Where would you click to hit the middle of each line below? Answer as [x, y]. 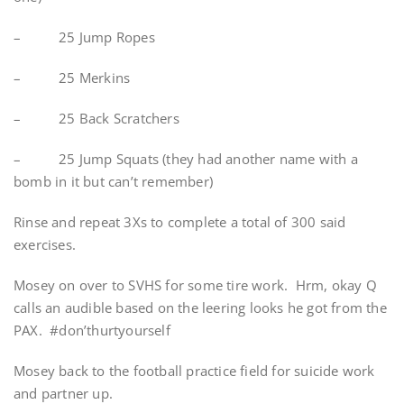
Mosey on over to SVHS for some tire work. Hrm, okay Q [195, 285]
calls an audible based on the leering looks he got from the [200, 308]
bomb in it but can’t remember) [113, 181]
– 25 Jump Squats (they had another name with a [186, 159]
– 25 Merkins [72, 78]
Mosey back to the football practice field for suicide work [194, 371]
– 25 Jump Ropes [84, 37]
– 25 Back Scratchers [96, 118]
